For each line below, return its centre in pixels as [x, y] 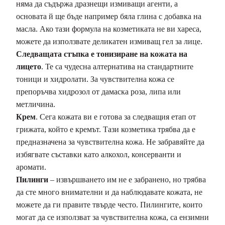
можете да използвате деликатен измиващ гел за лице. [109, 42]
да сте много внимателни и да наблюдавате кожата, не [109, 192]
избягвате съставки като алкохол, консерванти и [99, 155]
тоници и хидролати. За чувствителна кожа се [95, 79]
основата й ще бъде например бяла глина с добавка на [109, 17]
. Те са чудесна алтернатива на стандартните [117, 67]
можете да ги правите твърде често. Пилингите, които [109, 205]
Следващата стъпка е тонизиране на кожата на [102, 54]
